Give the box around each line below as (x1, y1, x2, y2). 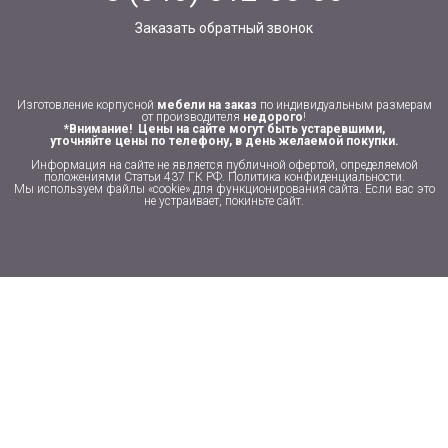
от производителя (142, 110, 243, 124)
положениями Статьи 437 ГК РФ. (43, 170, 228, 184)
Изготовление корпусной (16, 98, 157, 112)
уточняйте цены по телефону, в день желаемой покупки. (49, 134, 399, 148)
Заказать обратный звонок (134, 20, 313, 36)
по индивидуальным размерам (256, 98, 432, 112)
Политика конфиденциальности (227, 170, 402, 184)
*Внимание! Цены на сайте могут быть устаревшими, (63, 122, 385, 136)
